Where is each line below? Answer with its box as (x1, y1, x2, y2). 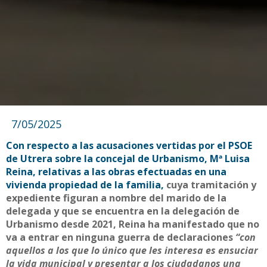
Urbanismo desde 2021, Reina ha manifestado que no (6, 218, 259, 231)
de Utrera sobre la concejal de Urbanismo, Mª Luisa (6, 152, 250, 166)
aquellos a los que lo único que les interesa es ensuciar (6, 244, 258, 257)
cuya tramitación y (166, 178, 256, 192)
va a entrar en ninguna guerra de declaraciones (6, 231, 235, 244)
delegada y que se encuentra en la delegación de (6, 204, 240, 218)
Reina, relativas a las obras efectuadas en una (6, 165, 226, 179)
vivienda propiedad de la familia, (6, 178, 166, 192)
